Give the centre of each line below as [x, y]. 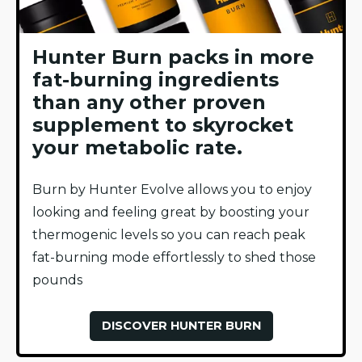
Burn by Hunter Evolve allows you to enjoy [172, 190]
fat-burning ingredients [156, 80]
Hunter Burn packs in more [173, 57]
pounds [57, 280]
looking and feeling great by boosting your [171, 213]
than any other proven [149, 103]
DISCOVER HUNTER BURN [181, 326]
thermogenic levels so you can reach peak [169, 235]
